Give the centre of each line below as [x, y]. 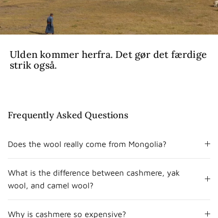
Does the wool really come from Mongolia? [87, 144]
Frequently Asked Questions [68, 115]
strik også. [34, 65]
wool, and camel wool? [51, 185]
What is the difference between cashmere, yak [94, 173]
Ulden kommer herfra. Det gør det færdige [109, 54]
